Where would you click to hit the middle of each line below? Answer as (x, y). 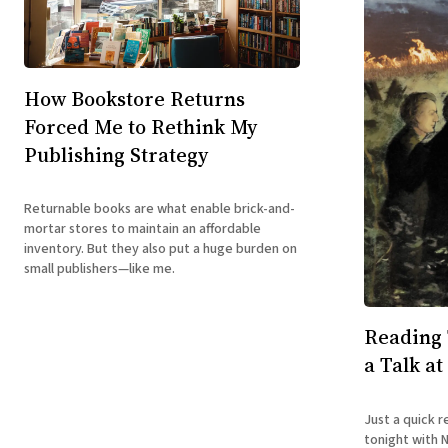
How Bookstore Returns (134, 98)
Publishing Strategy (116, 154)
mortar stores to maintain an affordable (142, 229)
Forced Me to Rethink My (140, 126)
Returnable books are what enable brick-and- (159, 209)
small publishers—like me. (99, 269)
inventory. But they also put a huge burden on (160, 249)
